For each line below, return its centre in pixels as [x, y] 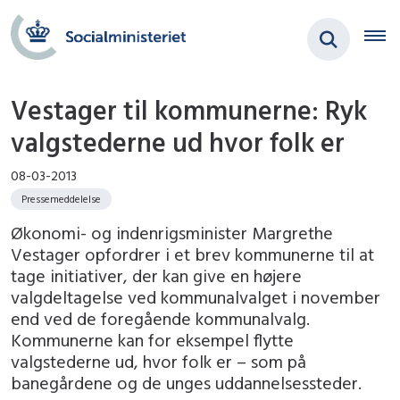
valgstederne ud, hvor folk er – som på [158, 362]
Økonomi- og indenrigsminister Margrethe [172, 233]
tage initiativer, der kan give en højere [156, 276]
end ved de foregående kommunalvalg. [160, 319]
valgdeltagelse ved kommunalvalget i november [196, 297]
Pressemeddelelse [61, 199]
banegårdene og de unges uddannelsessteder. [186, 383]
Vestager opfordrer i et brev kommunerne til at [192, 254]
